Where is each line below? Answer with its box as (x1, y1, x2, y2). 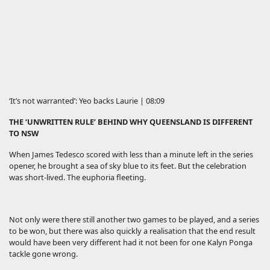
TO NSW (9, 127, 39, 139)
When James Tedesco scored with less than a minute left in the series (9, 148, 253, 160)
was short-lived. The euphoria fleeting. (9, 171, 146, 183)
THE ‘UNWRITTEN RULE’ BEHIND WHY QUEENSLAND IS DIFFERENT (9, 116, 253, 127)
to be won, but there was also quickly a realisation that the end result (9, 225, 256, 236)
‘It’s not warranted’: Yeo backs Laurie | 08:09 (9, 95, 165, 106)
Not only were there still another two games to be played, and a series (9, 213, 259, 225)
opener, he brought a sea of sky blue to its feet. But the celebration (9, 160, 246, 171)
